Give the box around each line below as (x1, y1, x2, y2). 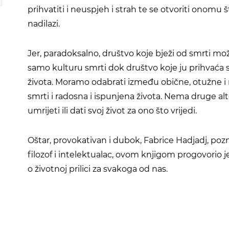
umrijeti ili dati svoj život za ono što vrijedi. (27, 106, 197, 116)
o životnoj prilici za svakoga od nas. (27, 164, 168, 174)
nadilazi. (27, 19, 60, 29)
